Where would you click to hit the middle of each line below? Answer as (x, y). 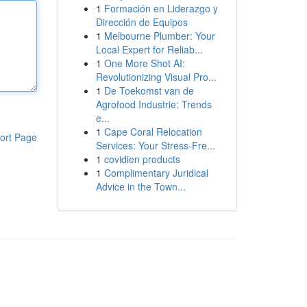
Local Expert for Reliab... (149, 49)
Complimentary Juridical (156, 173)
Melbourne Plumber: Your (159, 36)
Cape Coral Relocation (153, 132)
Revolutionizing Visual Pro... (156, 77)
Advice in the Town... (140, 186)
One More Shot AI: (144, 63)
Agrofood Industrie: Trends (153, 104)
